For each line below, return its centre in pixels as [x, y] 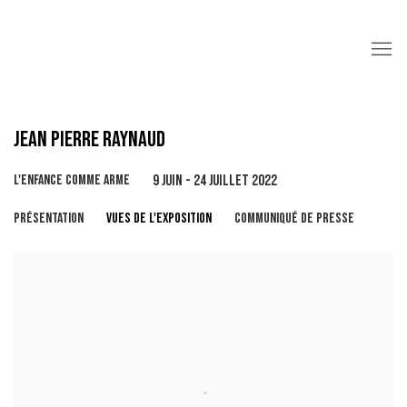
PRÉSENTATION [49, 218]
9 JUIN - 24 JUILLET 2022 [215, 180]
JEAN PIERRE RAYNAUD [89, 139]
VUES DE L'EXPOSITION [159, 218]
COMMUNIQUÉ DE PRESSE [294, 218]
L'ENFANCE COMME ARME [72, 180]
